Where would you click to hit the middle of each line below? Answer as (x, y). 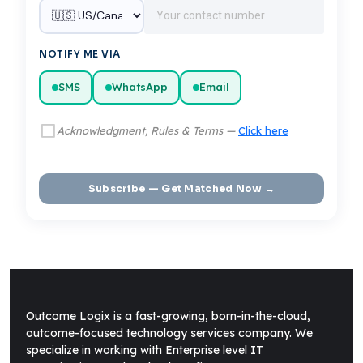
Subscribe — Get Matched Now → (181, 188)
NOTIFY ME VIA (80, 53)
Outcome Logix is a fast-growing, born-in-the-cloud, (168, 316)
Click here (263, 130)
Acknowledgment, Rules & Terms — (147, 130)
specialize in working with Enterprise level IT (145, 350)
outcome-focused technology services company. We (169, 333)
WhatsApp (139, 87)
